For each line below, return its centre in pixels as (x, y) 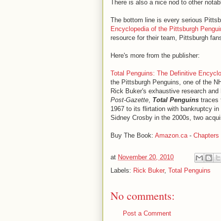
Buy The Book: (133, 135)
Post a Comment (147, 213)
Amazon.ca (171, 135)
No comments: (143, 196)
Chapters (206, 135)
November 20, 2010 (146, 157)
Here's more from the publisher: (155, 55)
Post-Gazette (129, 100)
